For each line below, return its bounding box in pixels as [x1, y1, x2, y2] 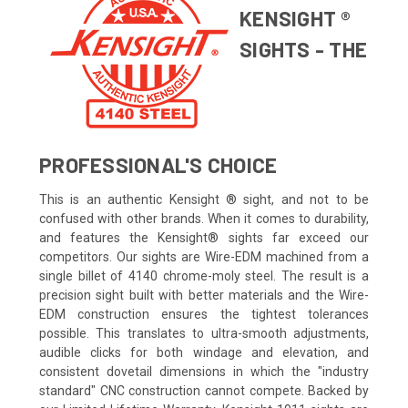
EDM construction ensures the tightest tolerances [39, 306, 369, 321]
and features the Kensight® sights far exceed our [39, 229, 369, 245]
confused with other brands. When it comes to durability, [39, 210, 369, 226]
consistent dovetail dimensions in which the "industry [39, 363, 369, 379]
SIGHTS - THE [240, 36, 367, 62]
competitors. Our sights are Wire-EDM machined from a [39, 249, 369, 264]
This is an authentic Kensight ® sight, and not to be [39, 191, 369, 207]
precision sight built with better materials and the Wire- [39, 287, 369, 302]
